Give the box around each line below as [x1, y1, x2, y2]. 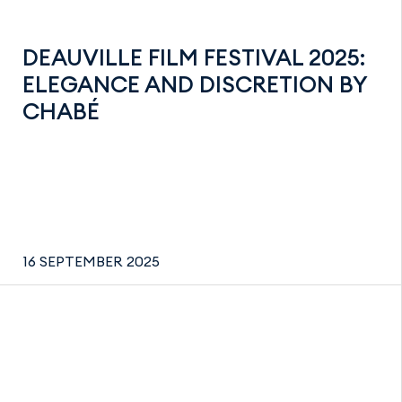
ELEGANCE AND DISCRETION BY [22, 69, 367, 99]
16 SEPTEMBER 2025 [22, 252, 160, 270]
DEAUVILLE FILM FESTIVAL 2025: [22, 42, 365, 72]
